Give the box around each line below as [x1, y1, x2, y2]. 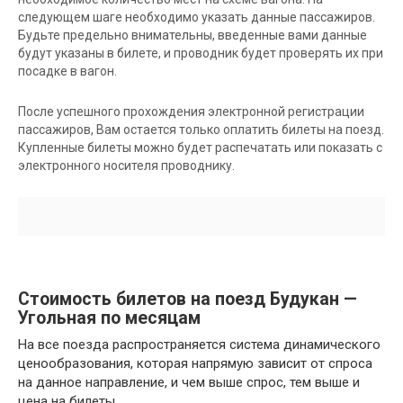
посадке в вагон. [18, 64, 117, 79]
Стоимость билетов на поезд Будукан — [18, 288, 357, 309]
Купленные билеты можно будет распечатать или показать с [18, 140, 382, 156]
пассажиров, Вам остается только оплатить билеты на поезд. [18, 122, 384, 138]
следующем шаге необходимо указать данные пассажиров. [18, 10, 375, 25]
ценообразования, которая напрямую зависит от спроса [18, 355, 372, 372]
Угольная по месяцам [18, 307, 201, 328]
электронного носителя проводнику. [18, 158, 235, 174]
